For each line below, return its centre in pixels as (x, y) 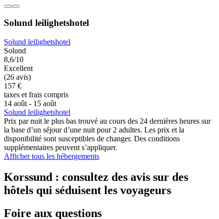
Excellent (18, 68)
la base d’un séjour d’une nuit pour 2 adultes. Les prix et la (94, 130)
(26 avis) (17, 77)
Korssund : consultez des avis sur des (96, 177)
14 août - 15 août (30, 103)
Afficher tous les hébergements (52, 156)
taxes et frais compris (36, 94)
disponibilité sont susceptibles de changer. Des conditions (92, 138)
